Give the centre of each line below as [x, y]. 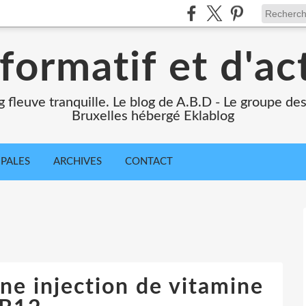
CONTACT [149, 162]
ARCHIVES [78, 162]
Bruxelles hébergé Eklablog [153, 116]
